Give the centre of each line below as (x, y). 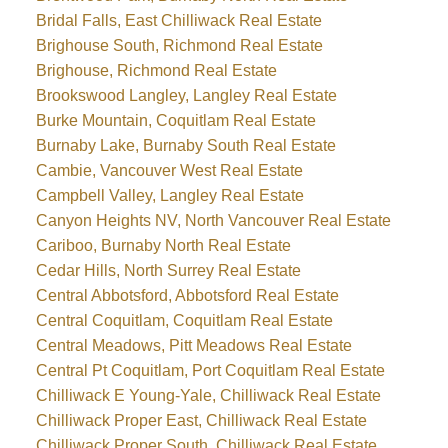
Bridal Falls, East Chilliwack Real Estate (178, 20)
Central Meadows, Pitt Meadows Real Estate (193, 345)
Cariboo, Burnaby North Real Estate (163, 245)
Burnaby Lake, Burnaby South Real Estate (185, 145)
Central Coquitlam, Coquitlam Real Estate (184, 320)
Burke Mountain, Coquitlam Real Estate (175, 120)
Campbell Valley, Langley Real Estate (169, 195)
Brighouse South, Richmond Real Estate (179, 45)
